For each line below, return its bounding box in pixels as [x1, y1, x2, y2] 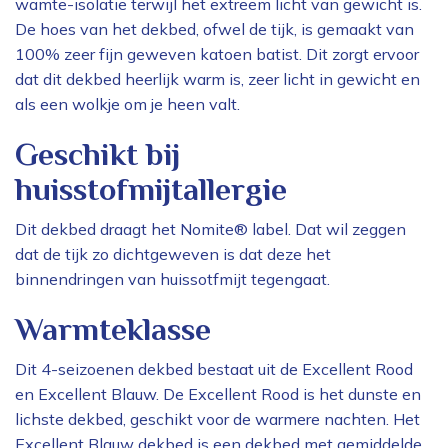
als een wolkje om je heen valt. [15, 94, 244, 115]
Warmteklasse [15, 311, 211, 348]
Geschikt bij [15, 136, 180, 173]
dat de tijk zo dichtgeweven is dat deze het [15, 244, 331, 265]
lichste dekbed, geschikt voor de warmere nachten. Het [15, 409, 420, 430]
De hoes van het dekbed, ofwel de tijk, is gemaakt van [15, 19, 414, 40]
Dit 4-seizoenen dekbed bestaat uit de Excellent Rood [15, 359, 413, 380]
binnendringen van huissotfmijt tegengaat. [15, 269, 330, 290]
